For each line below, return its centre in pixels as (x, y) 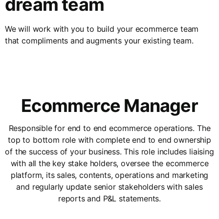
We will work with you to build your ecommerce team (102, 29)
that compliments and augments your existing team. (99, 40)
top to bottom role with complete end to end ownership (109, 140)
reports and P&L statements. (109, 198)
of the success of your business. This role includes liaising (109, 151)
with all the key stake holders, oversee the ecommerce (109, 163)
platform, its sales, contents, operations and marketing (109, 175)
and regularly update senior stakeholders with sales (109, 186)
